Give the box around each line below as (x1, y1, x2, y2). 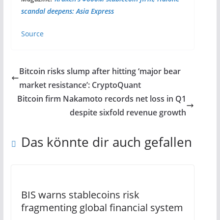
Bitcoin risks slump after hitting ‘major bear (19, 66, 181, 77)
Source (21, 29, 44, 39)
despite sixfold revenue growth (70, 107, 187, 118)
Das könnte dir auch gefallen (21, 133, 192, 151)
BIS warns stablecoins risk (21, 188, 139, 202)
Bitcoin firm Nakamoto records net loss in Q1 (17, 93, 187, 105)
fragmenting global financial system (21, 201, 183, 215)
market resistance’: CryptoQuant (19, 80, 141, 91)
